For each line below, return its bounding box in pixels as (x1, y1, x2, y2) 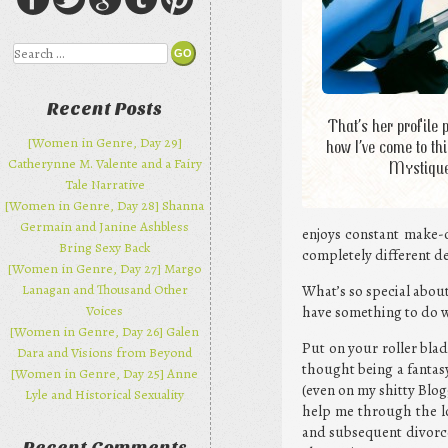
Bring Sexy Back (59, 238, 151, 258)
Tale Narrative (64, 175, 145, 195)
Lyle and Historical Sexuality (25, 385, 185, 405)
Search (13, 42, 53, 61)
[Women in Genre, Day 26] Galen (10, 322, 200, 342)
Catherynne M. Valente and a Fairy (7, 154, 202, 174)
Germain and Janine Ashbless (20, 217, 190, 237)
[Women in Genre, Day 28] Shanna (5, 196, 205, 216)
